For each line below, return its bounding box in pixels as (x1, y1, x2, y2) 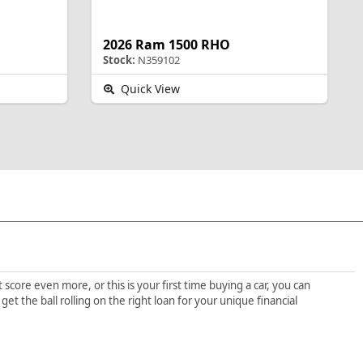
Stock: (102, 52, 135, 67)
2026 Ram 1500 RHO (102, 35, 230, 53)
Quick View (117, 80, 181, 96)
